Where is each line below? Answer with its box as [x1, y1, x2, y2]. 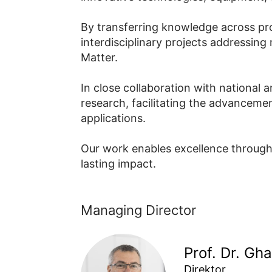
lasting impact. [80, 157, 156, 171]
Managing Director [80, 202, 196, 219]
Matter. [80, 51, 118, 64]
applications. [80, 112, 146, 125]
